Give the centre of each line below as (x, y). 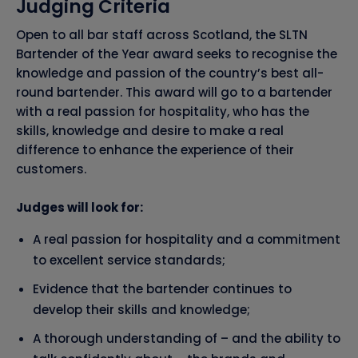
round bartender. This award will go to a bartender (174, 93)
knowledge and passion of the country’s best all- (170, 74)
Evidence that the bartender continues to (162, 289)
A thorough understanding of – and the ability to (187, 339)
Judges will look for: (80, 208)
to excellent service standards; (129, 261)
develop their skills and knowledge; (141, 310)
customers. (51, 169)
